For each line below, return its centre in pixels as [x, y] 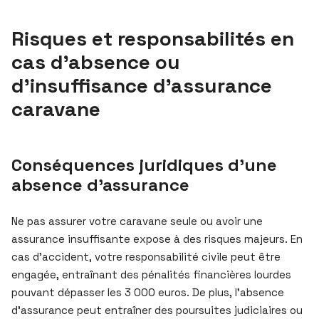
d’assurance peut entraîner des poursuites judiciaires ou [157, 310]
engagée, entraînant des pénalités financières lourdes [151, 274]
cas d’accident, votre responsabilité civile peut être [146, 256]
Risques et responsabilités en [153, 38]
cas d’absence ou [96, 62]
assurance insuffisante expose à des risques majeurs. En [157, 239]
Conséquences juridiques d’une [144, 164]
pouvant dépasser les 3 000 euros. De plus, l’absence [148, 292]
